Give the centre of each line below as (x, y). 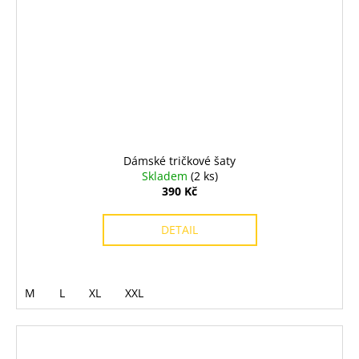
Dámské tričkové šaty (179, 161)
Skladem (166, 176)
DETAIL (179, 230)
